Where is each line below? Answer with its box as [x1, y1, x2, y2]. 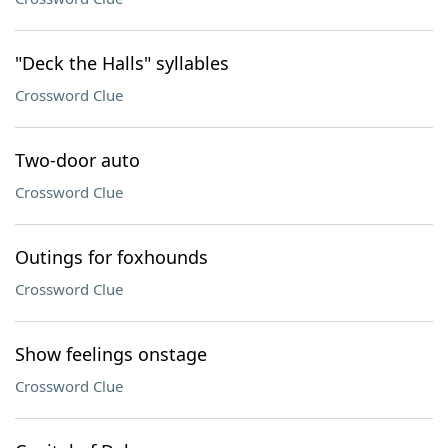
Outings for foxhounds [15, 245, 208, 269]
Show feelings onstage [15, 342, 207, 366]
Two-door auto [15, 148, 140, 172]
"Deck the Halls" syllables [15, 51, 229, 75]
